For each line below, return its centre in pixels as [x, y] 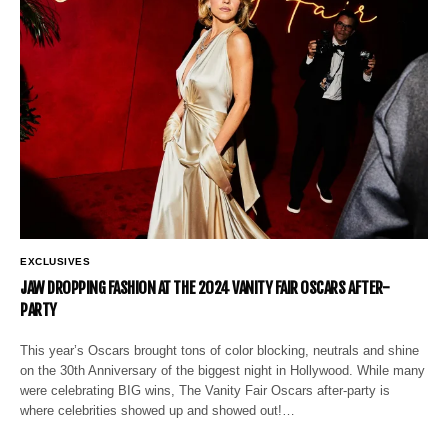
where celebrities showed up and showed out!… [158, 410]
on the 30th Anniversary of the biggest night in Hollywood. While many [223, 370]
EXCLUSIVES [55, 261]
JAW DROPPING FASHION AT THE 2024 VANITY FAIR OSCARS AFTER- [205, 287]
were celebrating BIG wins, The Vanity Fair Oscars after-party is [205, 390]
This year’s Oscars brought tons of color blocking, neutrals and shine [220, 350]
